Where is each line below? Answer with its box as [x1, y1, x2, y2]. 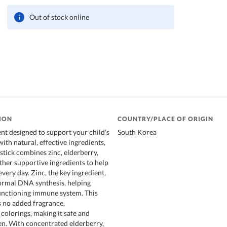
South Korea [118, 127, 157, 136]
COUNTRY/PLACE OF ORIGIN [118, 115, 213, 123]
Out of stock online [29, 12, 90, 21]
